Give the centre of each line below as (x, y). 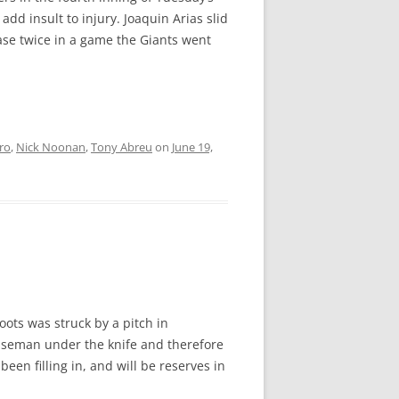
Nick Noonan (51, 147)
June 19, (192, 147)
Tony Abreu (122, 147)
